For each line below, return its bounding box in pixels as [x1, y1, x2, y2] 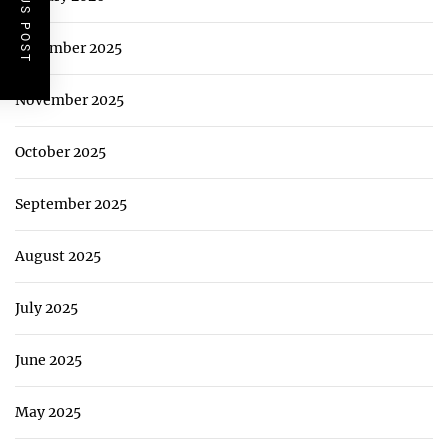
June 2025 [15, 350, 82, 369]
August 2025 [15, 246, 101, 265]
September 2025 [15, 194, 127, 213]
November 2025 [15, 90, 124, 109]
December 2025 [15, 38, 122, 57]
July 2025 [15, 298, 78, 317]
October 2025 [15, 142, 106, 161]
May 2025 [15, 402, 81, 421]
